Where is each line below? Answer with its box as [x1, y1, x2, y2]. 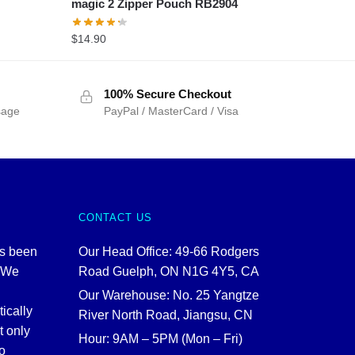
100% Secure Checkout [103, 86, 231, 101]
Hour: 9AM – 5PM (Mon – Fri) [78, 331, 242, 345]
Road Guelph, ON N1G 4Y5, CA [78, 264, 259, 278]
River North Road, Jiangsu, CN [78, 307, 253, 322]
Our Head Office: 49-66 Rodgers [78, 244, 259, 258]
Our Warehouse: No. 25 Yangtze [78, 288, 259, 302]
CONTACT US [78, 211, 152, 223]
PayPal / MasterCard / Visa [103, 104, 239, 117]
